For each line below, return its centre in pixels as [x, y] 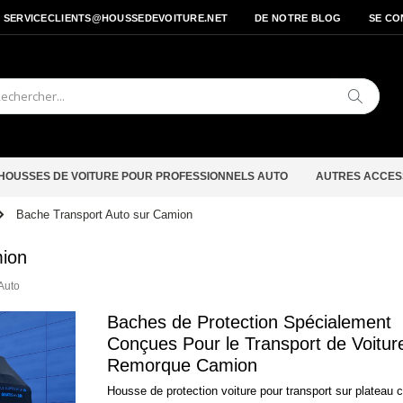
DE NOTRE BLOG [298, 18]
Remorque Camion [182, 365]
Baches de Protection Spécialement [249, 322]
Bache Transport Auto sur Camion [104, 214]
